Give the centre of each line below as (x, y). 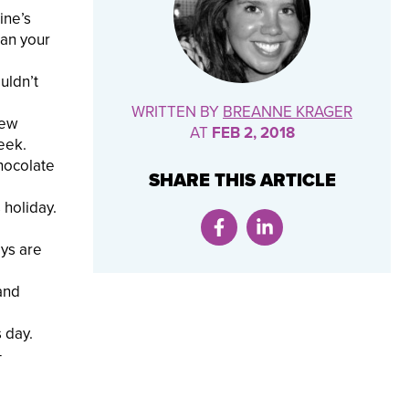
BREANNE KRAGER (288, 112)
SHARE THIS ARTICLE (242, 181)
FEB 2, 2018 (253, 133)
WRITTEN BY (177, 112)
